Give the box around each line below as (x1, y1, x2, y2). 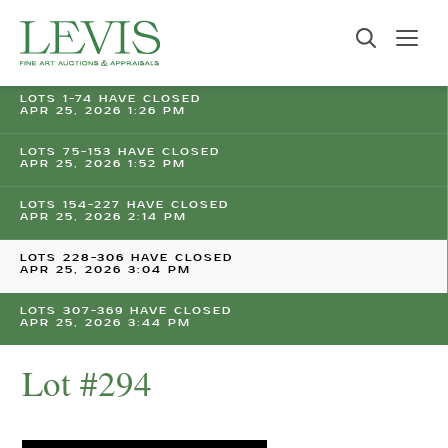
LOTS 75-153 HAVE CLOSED (20, 145, 220, 159)
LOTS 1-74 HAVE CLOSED (20, 92, 201, 106)
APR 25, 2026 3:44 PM (20, 316, 191, 330)
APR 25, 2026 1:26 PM (20, 104, 186, 118)
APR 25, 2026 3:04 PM (20, 263, 191, 277)
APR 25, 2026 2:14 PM (20, 210, 187, 224)
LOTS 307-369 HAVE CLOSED (20, 304, 232, 318)
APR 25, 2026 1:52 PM (20, 157, 186, 171)
